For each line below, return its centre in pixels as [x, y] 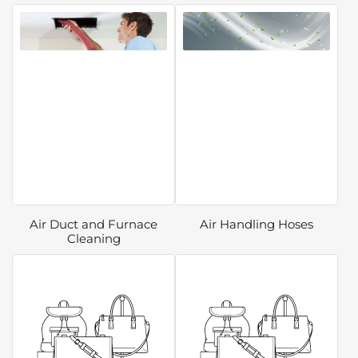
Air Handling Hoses [257, 225]
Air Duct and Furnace [93, 225]
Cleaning [93, 239]
